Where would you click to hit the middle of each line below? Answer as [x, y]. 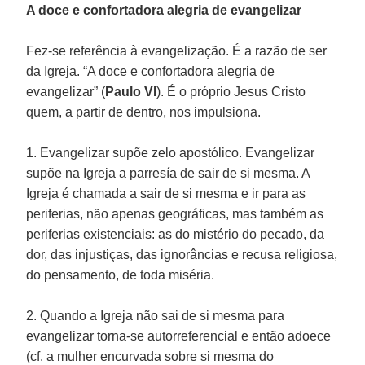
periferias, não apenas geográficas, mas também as [175, 213]
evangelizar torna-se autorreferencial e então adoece [179, 336]
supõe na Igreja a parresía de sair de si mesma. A [168, 173]
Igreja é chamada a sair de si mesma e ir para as [166, 193]
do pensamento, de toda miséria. [121, 275]
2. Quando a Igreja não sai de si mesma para [156, 315]
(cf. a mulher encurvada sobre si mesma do [150, 356]
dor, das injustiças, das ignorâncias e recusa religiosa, [182, 254]
